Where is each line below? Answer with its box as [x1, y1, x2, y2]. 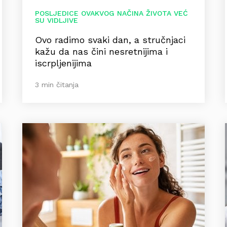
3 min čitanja [35, 81, 79, 89]
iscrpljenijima [35, 58, 92, 68]
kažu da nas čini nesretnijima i [35, 46, 168, 57]
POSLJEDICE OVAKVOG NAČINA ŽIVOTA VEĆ [35, 9, 188, 17]
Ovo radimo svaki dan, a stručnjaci [35, 34, 185, 45]
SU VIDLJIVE [35, 16, 78, 24]
